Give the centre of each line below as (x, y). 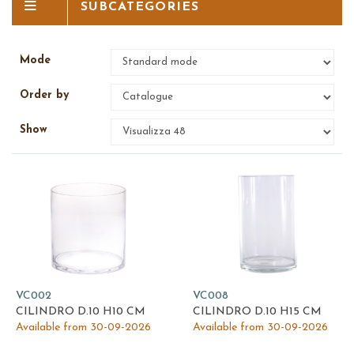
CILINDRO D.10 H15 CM (257, 312)
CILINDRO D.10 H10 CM (81, 312)
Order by (50, 95)
